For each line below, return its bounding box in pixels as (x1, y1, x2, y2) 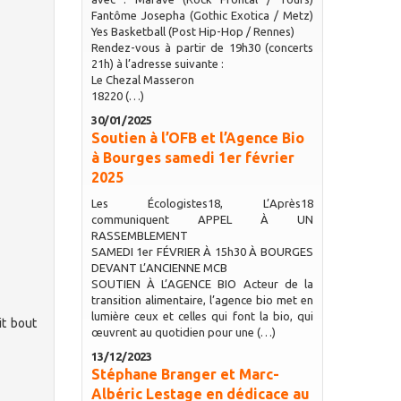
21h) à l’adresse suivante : (90, 57, 224, 70)
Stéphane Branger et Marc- (90, 366, 279, 382)
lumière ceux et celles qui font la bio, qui (90, 310, 313, 322)
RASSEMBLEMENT (90, 229, 188, 242)
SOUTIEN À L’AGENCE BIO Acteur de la (90, 277, 313, 290)
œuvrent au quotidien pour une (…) (90, 326, 276, 338)
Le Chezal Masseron (90, 73, 194, 86)
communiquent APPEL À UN (90, 213, 313, 226)
